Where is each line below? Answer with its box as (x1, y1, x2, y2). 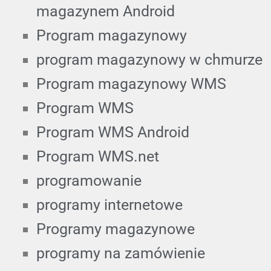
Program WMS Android (36, 123, 189, 141)
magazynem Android (36, 2, 175, 20)
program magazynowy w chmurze (36, 50, 263, 68)
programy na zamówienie (36, 244, 205, 262)
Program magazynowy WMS (36, 74, 226, 93)
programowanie (36, 171, 142, 189)
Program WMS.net (36, 147, 159, 165)
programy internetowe (36, 195, 183, 214)
